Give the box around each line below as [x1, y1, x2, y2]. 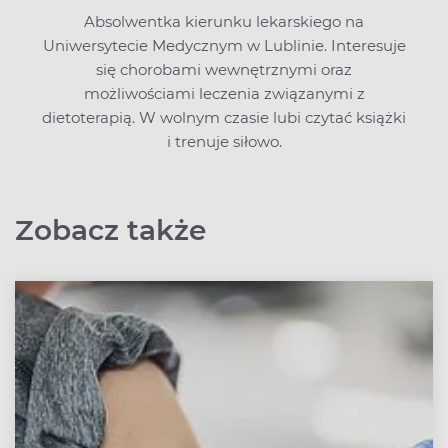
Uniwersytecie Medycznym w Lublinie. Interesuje [42, 36, 406, 56]
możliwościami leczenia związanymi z [83, 84, 365, 104]
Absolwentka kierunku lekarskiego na [84, 12, 364, 32]
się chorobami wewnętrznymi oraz [96, 60, 352, 80]
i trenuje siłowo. [166, 132, 282, 152]
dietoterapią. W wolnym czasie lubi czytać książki [42, 108, 406, 128]
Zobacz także [15, 213, 206, 248]
